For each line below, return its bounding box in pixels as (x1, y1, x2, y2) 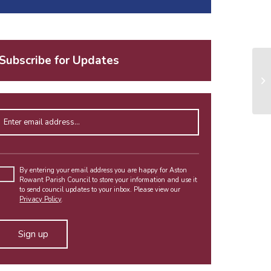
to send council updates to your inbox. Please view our (19, 184, 181, 194)
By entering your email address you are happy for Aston (19, 165, 188, 175)
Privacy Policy (19, 194, 62, 204)
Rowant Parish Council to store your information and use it (19, 175, 198, 184)
